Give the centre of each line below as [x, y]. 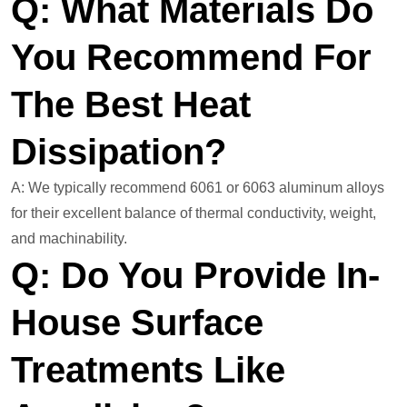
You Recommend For [191, 58]
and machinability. [69, 239]
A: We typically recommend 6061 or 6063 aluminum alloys [198, 188]
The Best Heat [131, 105]
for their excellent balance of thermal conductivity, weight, [194, 213]
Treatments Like [148, 370]
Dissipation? [129, 152]
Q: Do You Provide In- [195, 276]
